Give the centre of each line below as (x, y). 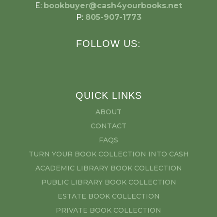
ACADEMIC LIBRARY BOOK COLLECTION (108, 168)
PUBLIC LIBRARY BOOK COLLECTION (108, 182)
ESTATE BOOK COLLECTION (108, 196)
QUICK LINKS (108, 95)
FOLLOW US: (108, 44)
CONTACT (108, 126)
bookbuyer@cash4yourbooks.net (113, 6)
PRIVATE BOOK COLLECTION (108, 210)
